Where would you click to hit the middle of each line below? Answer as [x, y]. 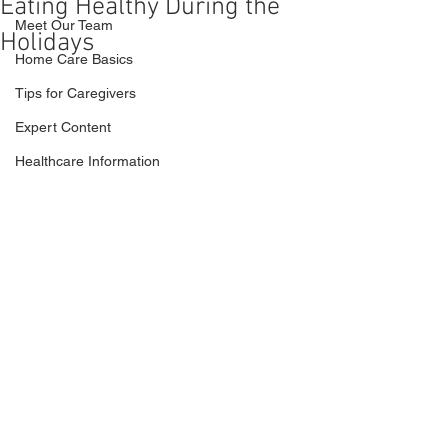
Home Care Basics [74, 59]
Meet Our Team [64, 25]
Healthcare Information [87, 161]
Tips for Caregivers [75, 93]
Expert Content [63, 127]
